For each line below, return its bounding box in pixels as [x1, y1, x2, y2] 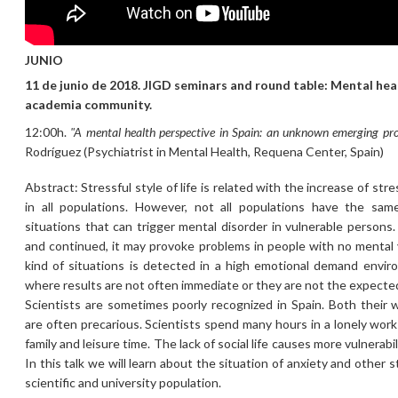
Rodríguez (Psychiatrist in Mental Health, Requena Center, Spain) [24, 143, 384, 159]
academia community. [24, 96, 152, 112]
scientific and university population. [24, 374, 221, 390]
